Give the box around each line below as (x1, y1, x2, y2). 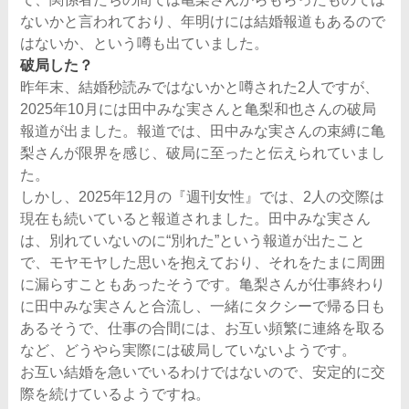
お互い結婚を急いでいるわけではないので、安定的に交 (20, 363, 386, 380)
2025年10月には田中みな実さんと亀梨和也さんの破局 (20, 100, 377, 117)
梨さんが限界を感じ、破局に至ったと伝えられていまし (20, 144, 386, 161)
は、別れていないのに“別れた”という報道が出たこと (20, 232, 366, 248)
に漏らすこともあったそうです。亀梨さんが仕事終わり (20, 276, 386, 292)
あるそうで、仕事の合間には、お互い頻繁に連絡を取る (20, 320, 386, 336)
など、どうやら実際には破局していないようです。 (20, 341, 357, 358)
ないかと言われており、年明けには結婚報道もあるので (20, 13, 386, 29)
